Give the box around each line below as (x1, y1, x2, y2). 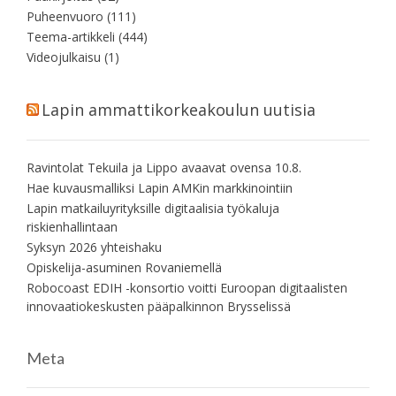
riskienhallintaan (27, 217, 118, 235)
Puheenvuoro (27, 7, 103, 25)
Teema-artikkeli (27, 27, 115, 45)
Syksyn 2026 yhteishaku (27, 238, 162, 255)
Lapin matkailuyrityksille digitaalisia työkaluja (27, 199, 279, 217)
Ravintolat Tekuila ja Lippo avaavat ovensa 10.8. (27, 158, 301, 176)
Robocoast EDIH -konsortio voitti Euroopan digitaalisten (27, 278, 347, 296)
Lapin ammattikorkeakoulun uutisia (42, 98, 316, 120)
